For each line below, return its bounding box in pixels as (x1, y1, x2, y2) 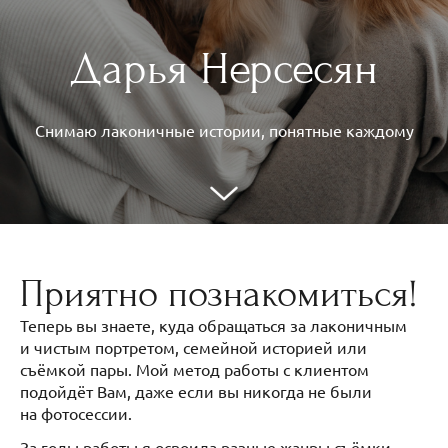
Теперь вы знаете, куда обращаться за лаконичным (20, 315, 407, 336)
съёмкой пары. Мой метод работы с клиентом (20, 359, 369, 380)
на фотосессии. (20, 403, 136, 424)
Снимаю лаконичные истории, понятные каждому (34, 120, 414, 140)
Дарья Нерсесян (70, 43, 378, 95)
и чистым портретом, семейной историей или (20, 337, 367, 358)
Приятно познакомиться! (20, 272, 428, 317)
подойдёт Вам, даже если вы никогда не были (20, 381, 372, 402)
